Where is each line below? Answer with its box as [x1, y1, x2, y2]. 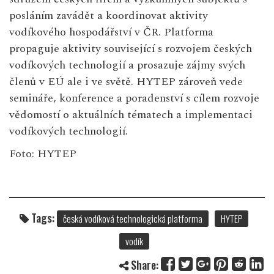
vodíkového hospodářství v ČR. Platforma [9, 24, 213, 41]
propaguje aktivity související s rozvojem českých [9, 40, 252, 57]
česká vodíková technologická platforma [63, 211, 202, 226]
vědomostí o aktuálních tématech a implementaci [9, 106, 253, 124]
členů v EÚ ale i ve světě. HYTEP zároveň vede [9, 73, 243, 91]
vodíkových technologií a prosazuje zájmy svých [9, 57, 245, 74]
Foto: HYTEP [9, 146, 76, 163]
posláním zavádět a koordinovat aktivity [9, 7, 208, 24]
